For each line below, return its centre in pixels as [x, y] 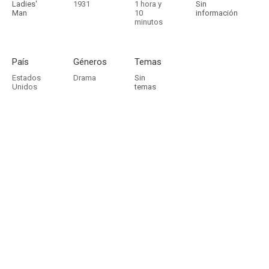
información [217, 13]
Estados [26, 78]
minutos [149, 22]
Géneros [90, 62]
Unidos [25, 87]
